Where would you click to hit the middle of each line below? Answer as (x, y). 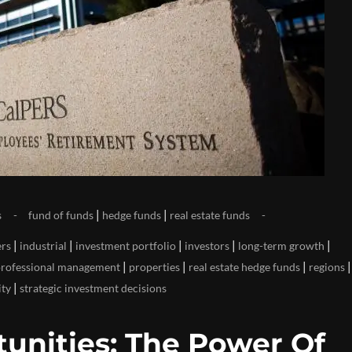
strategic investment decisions (93, 288)
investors (207, 246)
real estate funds (210, 215)
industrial (43, 246)
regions (327, 267)
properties (154, 267)
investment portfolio (126, 246)
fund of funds (61, 215)
